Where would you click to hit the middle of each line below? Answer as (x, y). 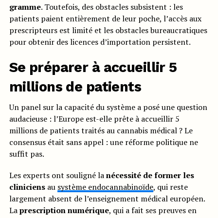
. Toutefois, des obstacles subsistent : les (112, 7)
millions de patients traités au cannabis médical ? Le (101, 131)
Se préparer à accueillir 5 (93, 67)
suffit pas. (27, 154)
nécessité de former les (150, 175)
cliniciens (27, 187)
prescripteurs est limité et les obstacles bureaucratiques (108, 30)
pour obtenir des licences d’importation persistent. (100, 42)
